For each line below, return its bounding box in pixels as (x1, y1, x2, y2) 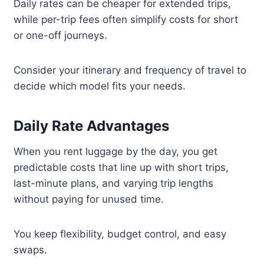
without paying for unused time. (14, 193, 164, 206)
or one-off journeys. (14, 29, 108, 42)
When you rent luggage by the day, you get (14, 146, 218, 158)
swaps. (14, 244, 48, 256)
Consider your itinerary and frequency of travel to (14, 64, 247, 77)
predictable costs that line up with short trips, (14, 161, 229, 174)
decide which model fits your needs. (14, 80, 186, 93)
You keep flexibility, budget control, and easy (14, 228, 227, 240)
